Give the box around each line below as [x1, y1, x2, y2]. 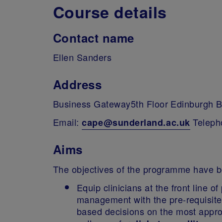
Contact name [53, 29, 134, 46]
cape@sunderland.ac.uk [82, 115, 190, 129]
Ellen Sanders [53, 50, 112, 63]
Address [53, 75, 102, 93]
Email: [53, 115, 82, 128]
